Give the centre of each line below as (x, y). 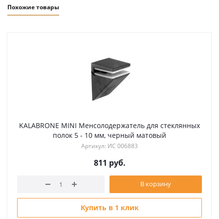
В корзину (156, 184)
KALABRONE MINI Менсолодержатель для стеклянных (109, 125)
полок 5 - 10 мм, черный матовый (109, 135)
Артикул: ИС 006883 (109, 146)
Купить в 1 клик (109, 207)
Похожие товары (33, 7)
